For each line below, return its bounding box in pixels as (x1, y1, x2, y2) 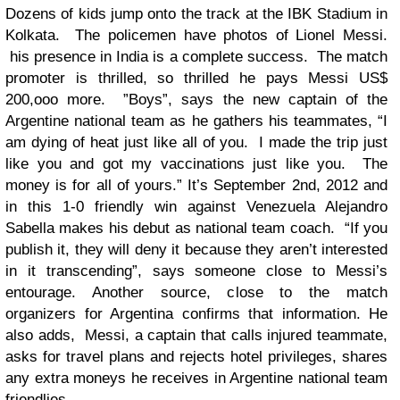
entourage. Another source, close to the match (5, 284, 387, 301)
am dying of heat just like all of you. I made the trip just (5, 134, 387, 151)
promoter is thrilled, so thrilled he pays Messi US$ (5, 70, 387, 87)
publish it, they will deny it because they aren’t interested (5, 241, 387, 258)
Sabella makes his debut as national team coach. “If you (5, 220, 387, 237)
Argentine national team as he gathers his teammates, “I (5, 112, 387, 129)
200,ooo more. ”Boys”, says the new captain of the (5, 91, 387, 108)
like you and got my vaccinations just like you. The (5, 155, 387, 172)
